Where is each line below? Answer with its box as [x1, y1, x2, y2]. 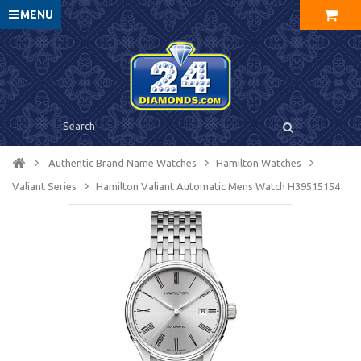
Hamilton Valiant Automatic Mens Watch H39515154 [96, 180, 340, 192]
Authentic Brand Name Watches [48, 157, 197, 168]
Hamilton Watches [216, 157, 301, 168]
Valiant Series [12, 180, 77, 192]
